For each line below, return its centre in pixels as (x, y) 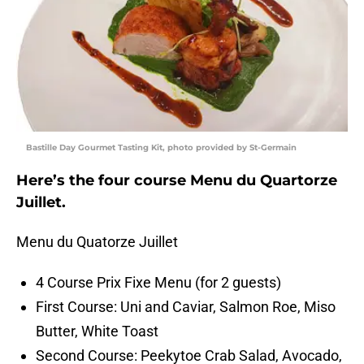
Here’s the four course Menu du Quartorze (177, 181)
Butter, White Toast (97, 331)
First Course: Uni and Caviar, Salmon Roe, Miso (186, 307)
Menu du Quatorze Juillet (97, 242)
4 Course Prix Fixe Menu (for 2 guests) (158, 283)
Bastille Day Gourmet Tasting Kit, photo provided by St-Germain (161, 148)
